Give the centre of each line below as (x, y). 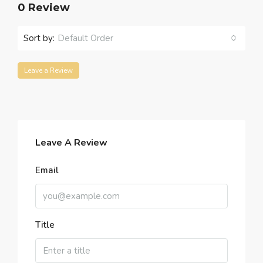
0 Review (44, 8)
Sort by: (39, 38)
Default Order (85, 38)
